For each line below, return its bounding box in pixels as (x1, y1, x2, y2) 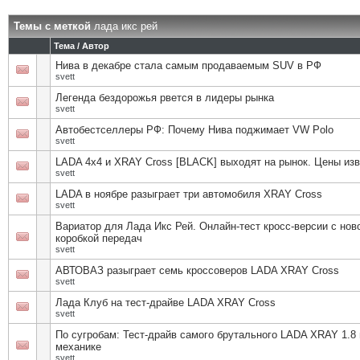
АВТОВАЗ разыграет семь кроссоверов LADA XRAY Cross (55, 264, 339, 276)
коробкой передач (55, 232, 142, 244)
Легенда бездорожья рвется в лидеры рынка (55, 92, 274, 104)
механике (55, 341, 101, 353)
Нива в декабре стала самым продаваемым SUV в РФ (55, 59, 321, 72)
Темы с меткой (14, 20, 94, 32)
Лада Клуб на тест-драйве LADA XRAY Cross (55, 297, 276, 309)
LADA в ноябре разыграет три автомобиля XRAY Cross (55, 188, 322, 200)
